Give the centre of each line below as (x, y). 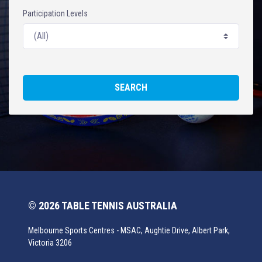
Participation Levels (55, 13)
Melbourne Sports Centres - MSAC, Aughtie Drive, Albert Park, (129, 230)
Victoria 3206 (50, 243)
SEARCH (131, 87)
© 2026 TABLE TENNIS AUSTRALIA (103, 206)
